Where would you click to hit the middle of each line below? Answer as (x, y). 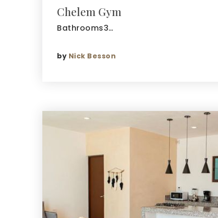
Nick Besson (92, 56)
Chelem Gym (89, 12)
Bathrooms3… (85, 28)
